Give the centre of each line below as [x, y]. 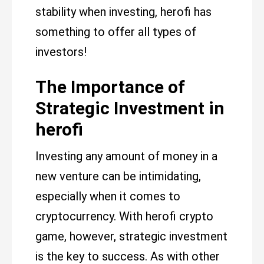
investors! [61, 52]
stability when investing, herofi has [123, 12]
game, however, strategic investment [131, 236]
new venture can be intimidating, [118, 176]
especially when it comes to [108, 196]
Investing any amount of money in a [126, 156]
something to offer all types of [116, 32]
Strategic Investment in [130, 108]
